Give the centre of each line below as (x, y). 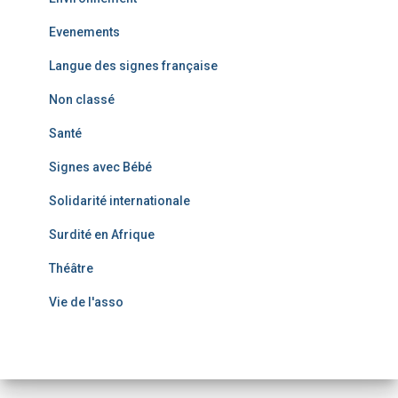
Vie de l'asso (86, 302)
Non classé (82, 99)
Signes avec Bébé (100, 167)
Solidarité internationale (119, 201)
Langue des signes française (133, 66)
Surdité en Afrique (102, 235)
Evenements (84, 32)
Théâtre (71, 268)
